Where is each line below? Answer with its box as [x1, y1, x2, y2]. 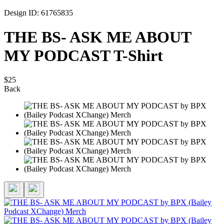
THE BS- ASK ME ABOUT [4, 28, 191, 46]
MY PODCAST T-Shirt [4, 46, 163, 65]
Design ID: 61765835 [4, 8, 73, 17]
